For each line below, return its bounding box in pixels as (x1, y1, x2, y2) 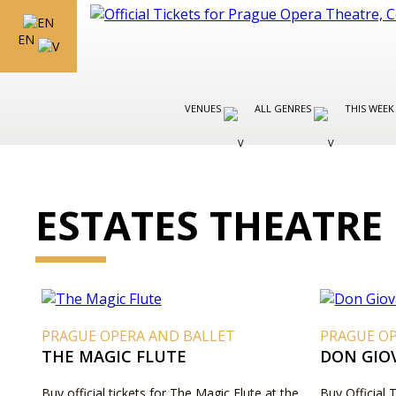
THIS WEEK (345, 102, 394, 115)
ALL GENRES (255, 102, 314, 115)
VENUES (185, 102, 224, 115)
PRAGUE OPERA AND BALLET (41, 326, 235, 346)
